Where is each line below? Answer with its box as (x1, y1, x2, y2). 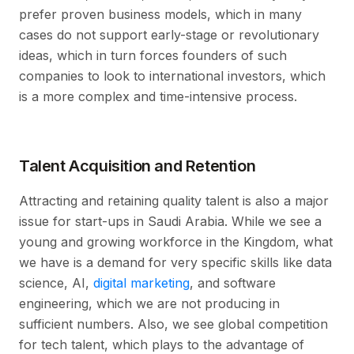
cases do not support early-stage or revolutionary (19, 27, 319, 43)
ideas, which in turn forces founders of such (19, 47, 287, 64)
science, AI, (19, 275, 93, 292)
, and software (190, 275, 276, 292)
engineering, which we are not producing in (19, 296, 280, 312)
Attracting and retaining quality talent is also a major (19, 193, 329, 209)
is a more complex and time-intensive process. (19, 88, 297, 105)
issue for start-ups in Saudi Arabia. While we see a (19, 213, 322, 230)
